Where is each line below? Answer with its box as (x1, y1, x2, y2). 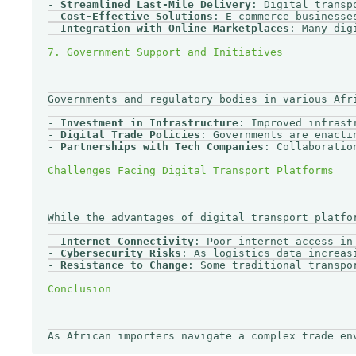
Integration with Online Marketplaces (60, 22, 289, 35)
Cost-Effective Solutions (60, 10, 213, 23)
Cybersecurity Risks (60, 247, 181, 260)
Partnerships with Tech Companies (60, 141, 264, 153)
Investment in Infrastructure (60, 117, 238, 130)
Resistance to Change (60, 259, 188, 272)
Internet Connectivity (60, 235, 194, 248)
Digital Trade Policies (60, 129, 200, 141)
